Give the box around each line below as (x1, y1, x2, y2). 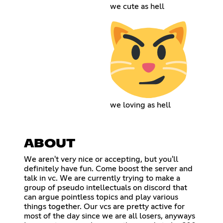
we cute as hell (110, 2, 164, 10)
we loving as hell (110, 101, 171, 110)
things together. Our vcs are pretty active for (24, 203, 185, 211)
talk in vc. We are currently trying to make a (24, 174, 180, 183)
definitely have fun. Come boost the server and (24, 165, 193, 173)
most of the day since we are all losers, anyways (24, 212, 195, 221)
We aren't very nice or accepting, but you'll (24, 155, 178, 164)
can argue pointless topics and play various (24, 193, 178, 202)
